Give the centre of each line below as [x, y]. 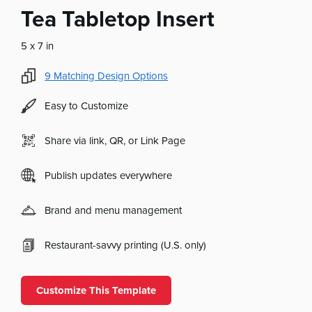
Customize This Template [96, 291]
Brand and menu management [114, 210]
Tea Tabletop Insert [118, 20]
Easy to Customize [87, 106]
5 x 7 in [38, 46]
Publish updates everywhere [109, 175]
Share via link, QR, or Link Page [115, 141]
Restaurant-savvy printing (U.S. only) [126, 245]
